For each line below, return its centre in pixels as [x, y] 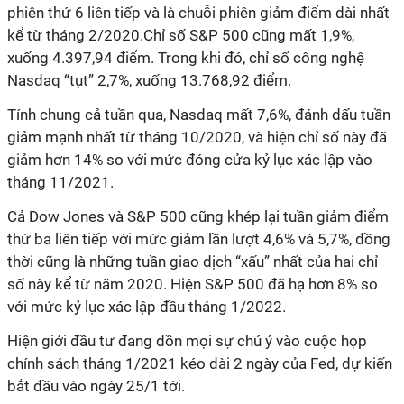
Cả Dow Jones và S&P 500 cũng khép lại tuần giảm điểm [198, 216]
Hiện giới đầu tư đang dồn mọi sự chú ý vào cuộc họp [187, 341]
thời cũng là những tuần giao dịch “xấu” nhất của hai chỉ [193, 262]
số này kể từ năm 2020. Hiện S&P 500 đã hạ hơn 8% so [193, 284]
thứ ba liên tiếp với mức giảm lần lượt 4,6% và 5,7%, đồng [199, 239]
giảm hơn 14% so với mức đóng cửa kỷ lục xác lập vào [190, 160]
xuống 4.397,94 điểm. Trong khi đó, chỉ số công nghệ [186, 58]
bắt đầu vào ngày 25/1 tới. [96, 386]
